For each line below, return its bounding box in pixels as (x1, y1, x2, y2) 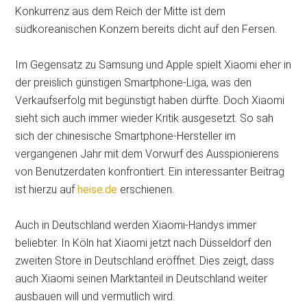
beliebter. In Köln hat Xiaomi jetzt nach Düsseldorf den (15, 236, 272, 250)
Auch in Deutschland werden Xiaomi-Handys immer (15, 219, 257, 232)
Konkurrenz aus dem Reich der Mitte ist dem (15, 5, 226, 19)
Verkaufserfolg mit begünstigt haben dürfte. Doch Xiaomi (15, 94, 285, 108)
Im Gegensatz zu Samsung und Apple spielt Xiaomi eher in (15, 58, 292, 72)
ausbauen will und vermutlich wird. (15, 290, 175, 304)
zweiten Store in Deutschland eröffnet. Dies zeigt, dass (15, 254, 275, 268)
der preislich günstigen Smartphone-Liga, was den (15, 76, 252, 90)
